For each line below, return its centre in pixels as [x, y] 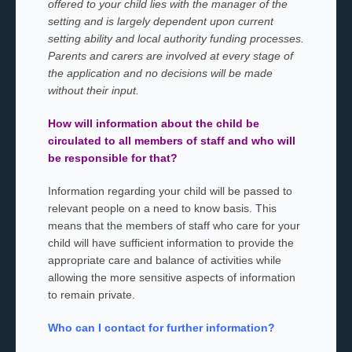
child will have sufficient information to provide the [170, 243]
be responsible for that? [112, 158]
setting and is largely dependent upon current [160, 21]
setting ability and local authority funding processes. [176, 38]
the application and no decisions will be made [160, 73]
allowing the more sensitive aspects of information [171, 277]
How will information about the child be [153, 123]
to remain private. [91, 295]
